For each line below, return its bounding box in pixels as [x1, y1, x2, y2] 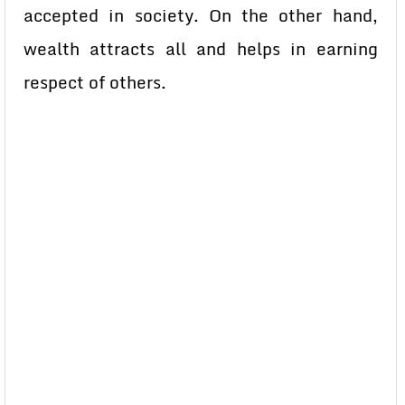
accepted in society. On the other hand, [24, 2, 378, 29]
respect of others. [24, 69, 166, 96]
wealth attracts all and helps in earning [24, 35, 378, 62]
